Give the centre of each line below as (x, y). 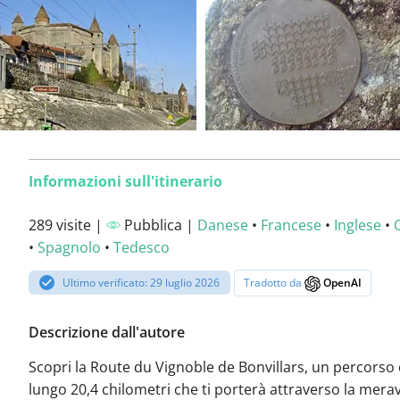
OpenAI (342, 283)
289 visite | (67, 225)
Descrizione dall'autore (107, 333)
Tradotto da (275, 283)
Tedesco (142, 247)
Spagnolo (69, 247)
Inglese (358, 225)
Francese (291, 225)
